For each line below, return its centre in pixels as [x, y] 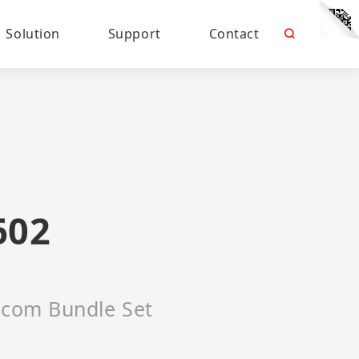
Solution [33, 34]
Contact [234, 34]
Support [134, 34]
